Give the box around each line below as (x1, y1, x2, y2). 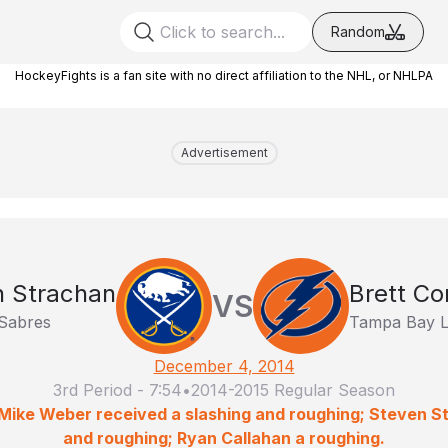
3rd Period (53, 380, 132, 400)
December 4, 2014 (153, 356, 295, 376)
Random (331, 23, 385, 40)
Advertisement (180, 145, 268, 160)
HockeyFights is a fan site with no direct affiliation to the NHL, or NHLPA (15, 68, 433, 83)
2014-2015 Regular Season (191, 380, 395, 400)
